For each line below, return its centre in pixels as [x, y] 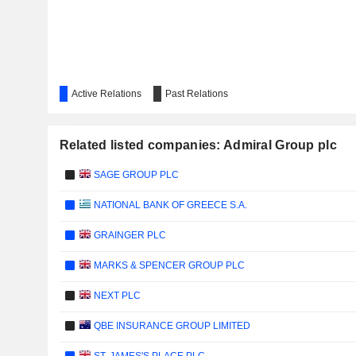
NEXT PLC [116, 296]
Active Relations [106, 94]
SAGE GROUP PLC [135, 175]
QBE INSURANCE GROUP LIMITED [171, 326]
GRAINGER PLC [129, 235]
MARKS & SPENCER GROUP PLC [168, 265]
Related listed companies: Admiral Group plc [198, 145]
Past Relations [196, 94]
